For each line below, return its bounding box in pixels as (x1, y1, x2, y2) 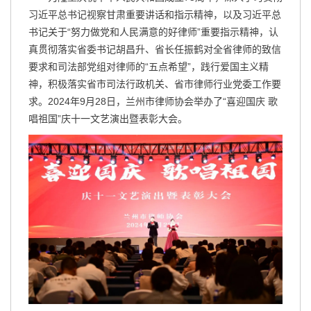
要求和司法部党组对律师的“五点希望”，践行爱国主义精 (28, 61, 269, 72)
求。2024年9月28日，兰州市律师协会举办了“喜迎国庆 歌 (28, 96, 278, 107)
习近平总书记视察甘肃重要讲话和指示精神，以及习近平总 (28, 9, 281, 20)
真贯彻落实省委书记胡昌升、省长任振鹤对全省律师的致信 (28, 44, 281, 55)
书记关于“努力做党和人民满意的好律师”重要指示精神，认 (28, 26, 278, 37)
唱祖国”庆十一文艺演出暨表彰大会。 (28, 113, 187, 124)
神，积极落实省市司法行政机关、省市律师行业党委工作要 (28, 78, 281, 90)
